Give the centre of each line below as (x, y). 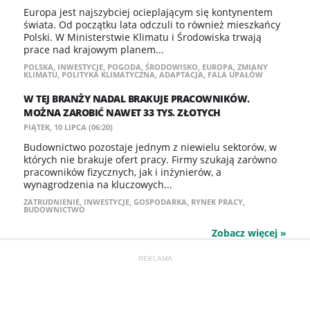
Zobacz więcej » (249, 233)
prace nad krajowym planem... (94, 49)
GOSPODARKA (160, 202)
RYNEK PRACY (217, 202)
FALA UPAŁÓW (235, 74)
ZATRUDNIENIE (52, 202)
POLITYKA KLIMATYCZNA (108, 74)
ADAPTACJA (181, 74)
